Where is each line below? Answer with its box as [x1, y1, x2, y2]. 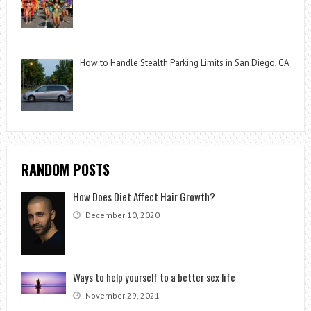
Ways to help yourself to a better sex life [72, 269, 235, 285]
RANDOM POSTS [20, 159, 110, 180]
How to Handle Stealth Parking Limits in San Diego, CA [79, 56, 289, 69]
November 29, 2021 [83, 289, 160, 301]
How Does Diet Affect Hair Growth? [72, 189, 215, 205]
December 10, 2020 [83, 210, 160, 221]
